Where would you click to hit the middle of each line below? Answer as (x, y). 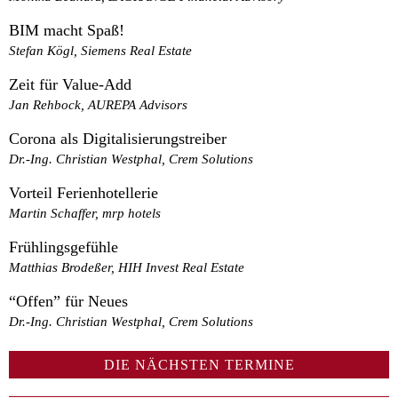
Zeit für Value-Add (70, 85)
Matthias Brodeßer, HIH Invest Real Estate (127, 267)
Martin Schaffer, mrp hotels (85, 213)
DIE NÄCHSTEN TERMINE (199, 365)
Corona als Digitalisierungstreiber (118, 139)
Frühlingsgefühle (64, 247)
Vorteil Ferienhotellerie (84, 193)
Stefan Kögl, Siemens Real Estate (100, 51)
